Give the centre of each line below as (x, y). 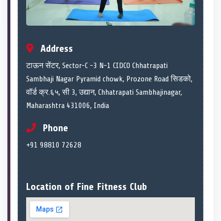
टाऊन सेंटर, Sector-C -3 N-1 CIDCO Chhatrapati (97, 65)
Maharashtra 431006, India (68, 105)
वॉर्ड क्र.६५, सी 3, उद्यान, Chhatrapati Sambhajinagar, (104, 92)
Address (55, 48)
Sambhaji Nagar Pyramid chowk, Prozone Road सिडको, (109, 79)
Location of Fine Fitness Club (87, 186)
